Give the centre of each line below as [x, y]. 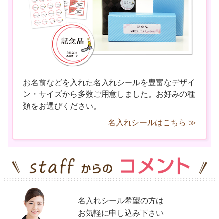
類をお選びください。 [62, 106]
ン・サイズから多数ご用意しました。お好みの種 [109, 94]
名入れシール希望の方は [121, 201]
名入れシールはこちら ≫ [152, 122]
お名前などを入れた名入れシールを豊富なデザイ [109, 82]
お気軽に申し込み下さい [121, 213]
